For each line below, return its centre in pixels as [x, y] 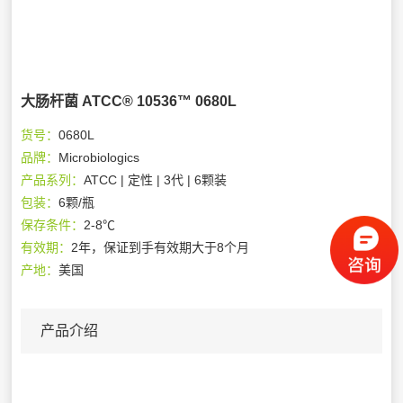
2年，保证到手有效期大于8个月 [161, 247]
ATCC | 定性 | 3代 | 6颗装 [156, 179]
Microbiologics [99, 157]
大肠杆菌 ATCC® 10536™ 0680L [129, 101]
